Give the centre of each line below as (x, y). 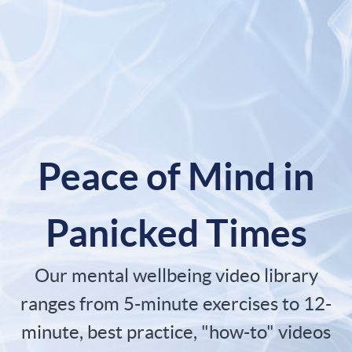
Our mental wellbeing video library (176, 276)
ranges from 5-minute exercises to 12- (176, 304)
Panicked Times (176, 233)
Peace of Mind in (176, 177)
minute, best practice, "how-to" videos (176, 332)
